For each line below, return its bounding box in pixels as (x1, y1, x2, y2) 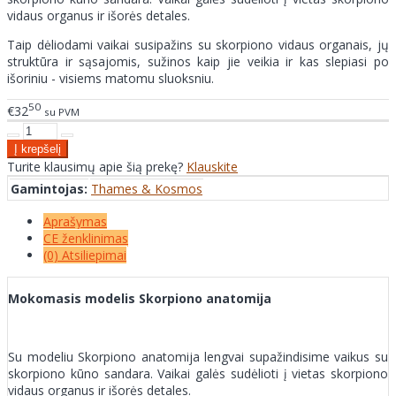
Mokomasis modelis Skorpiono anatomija (8, 289, 271, 307)
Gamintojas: (11, 179, 88, 197)
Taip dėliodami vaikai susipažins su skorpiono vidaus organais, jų (7, 36, 389, 54)
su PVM (44, 104, 80, 118)
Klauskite (187, 157, 238, 175)
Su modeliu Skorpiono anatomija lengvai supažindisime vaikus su (8, 347, 388, 365)
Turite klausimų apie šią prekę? (7, 157, 187, 175)
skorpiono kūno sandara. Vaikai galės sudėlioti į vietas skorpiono (8, 364, 388, 382)
